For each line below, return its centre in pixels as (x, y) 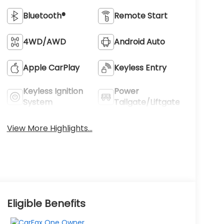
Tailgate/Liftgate (147, 102)
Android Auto (140, 41)
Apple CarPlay (51, 67)
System (37, 102)
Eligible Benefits (46, 204)
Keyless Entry (140, 67)
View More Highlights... (49, 128)
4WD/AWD (44, 41)
